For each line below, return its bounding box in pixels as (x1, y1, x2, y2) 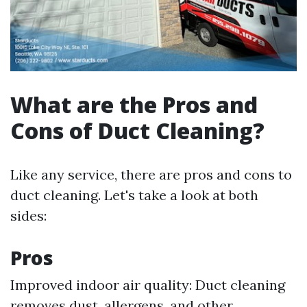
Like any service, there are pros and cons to (10, 166, 292, 184)
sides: (10, 207, 47, 225)
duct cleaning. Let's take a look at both (10, 186, 258, 204)
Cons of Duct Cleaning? (10, 116, 265, 146)
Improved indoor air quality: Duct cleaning (10, 276, 285, 294)
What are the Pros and (10, 90, 258, 120)
